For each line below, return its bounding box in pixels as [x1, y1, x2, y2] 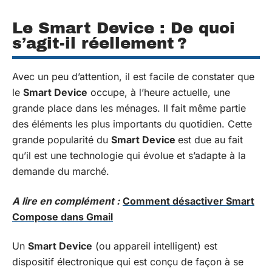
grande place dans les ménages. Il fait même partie [12, 102, 246, 114]
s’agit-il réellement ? [12, 35, 187, 52]
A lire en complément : [12, 194, 120, 207]
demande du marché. [12, 165, 109, 177]
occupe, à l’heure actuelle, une [87, 86, 230, 98]
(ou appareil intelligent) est [92, 240, 217, 252]
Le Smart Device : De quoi [12, 19, 235, 36]
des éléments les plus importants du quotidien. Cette [12, 118, 252, 130]
